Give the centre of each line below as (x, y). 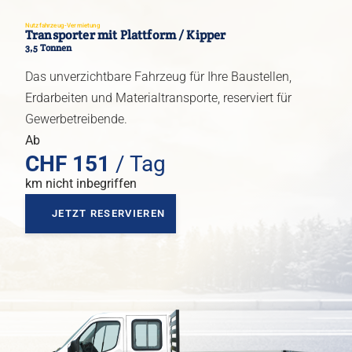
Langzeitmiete (105, 38)
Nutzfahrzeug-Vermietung (63, 26)
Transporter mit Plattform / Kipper (126, 35)
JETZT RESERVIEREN (109, 214)
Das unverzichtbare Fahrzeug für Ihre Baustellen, (158, 77)
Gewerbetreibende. (76, 119)
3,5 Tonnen (49, 48)
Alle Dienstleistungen (124, 110)
